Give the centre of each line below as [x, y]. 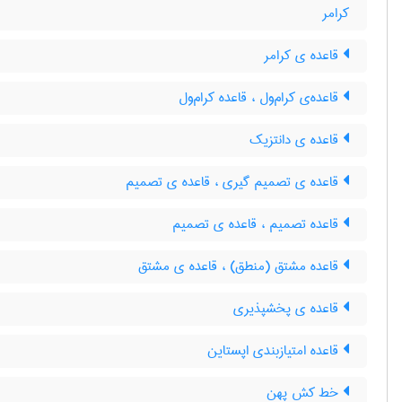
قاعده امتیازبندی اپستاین [275, 351]
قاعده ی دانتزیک [296, 140]
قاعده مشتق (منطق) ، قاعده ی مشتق [240, 267]
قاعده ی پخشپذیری [288, 309]
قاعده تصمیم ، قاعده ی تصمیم [258, 224]
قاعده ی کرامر [303, 56]
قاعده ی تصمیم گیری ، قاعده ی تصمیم [234, 182]
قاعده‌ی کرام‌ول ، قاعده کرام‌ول [261, 98]
